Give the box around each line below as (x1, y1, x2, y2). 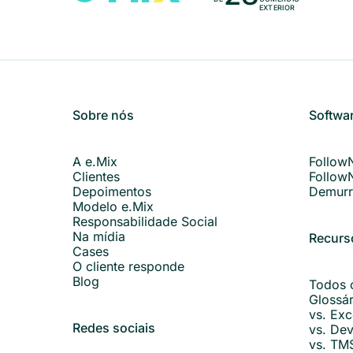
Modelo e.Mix (72, 199, 154, 214)
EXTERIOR (258, 3, 295, 12)
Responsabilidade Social (72, 214, 217, 229)
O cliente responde (72, 258, 184, 274)
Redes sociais (72, 320, 155, 336)
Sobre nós (72, 107, 134, 123)
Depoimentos (72, 184, 151, 199)
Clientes (72, 169, 120, 184)
